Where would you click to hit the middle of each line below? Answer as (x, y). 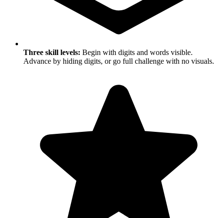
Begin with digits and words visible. (136, 53)
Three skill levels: (52, 53)
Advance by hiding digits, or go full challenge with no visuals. (119, 61)
